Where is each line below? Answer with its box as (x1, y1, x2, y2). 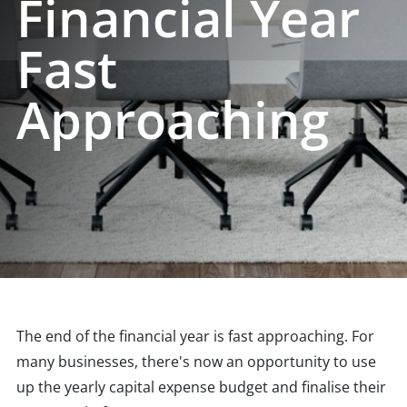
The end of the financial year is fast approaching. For (16, 326, 374, 346)
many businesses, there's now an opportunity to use (16, 352, 376, 372)
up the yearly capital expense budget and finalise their (16, 377, 386, 397)
